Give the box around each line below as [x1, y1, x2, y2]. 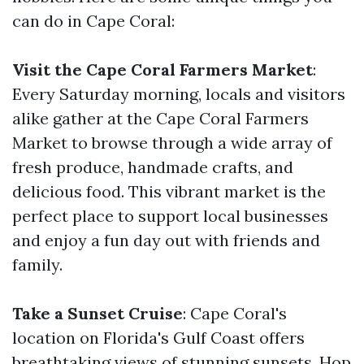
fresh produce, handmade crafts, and [12, 157, 293, 177]
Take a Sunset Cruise [12, 303, 183, 323]
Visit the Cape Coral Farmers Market [12, 59, 313, 80]
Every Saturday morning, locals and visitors [12, 84, 345, 104]
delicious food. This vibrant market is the [12, 181, 326, 201]
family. [12, 254, 63, 275]
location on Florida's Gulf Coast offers [12, 327, 305, 348]
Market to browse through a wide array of [12, 132, 332, 153]
